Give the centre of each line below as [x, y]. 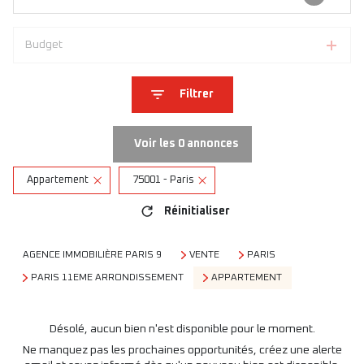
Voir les [156, 144]
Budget [44, 45]
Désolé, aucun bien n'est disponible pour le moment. [182, 329]
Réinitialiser [197, 211]
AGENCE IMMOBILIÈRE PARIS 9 [92, 255]
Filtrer [196, 94]
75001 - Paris [163, 180]
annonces [211, 144]
